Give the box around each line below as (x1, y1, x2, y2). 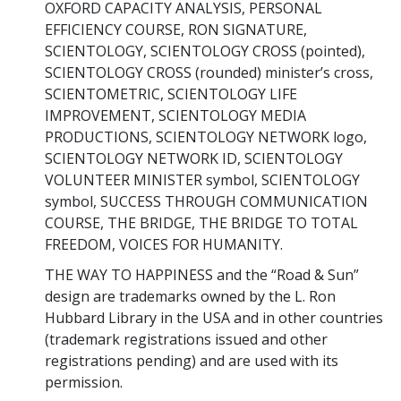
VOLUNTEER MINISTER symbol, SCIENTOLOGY (45, 169, 360, 190)
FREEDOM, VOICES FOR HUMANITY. (45, 234, 283, 254)
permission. (45, 371, 123, 392)
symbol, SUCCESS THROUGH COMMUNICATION (45, 191, 368, 211)
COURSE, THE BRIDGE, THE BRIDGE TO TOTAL (45, 212, 358, 233)
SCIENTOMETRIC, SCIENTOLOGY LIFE (45, 83, 297, 104)
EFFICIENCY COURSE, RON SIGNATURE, (45, 19, 307, 39)
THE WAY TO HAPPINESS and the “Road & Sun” (45, 264, 359, 285)
